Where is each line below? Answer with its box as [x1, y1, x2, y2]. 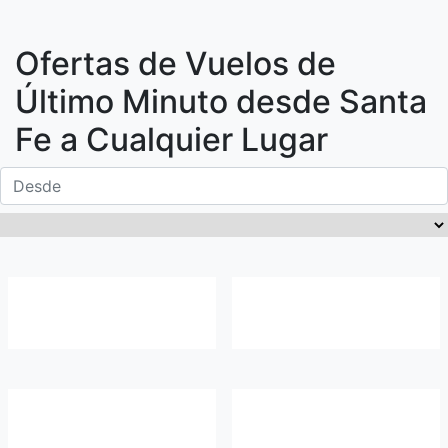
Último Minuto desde [15, 82, 339, 121]
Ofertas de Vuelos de [15, 44, 336, 83]
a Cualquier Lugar [52, 120, 328, 159]
